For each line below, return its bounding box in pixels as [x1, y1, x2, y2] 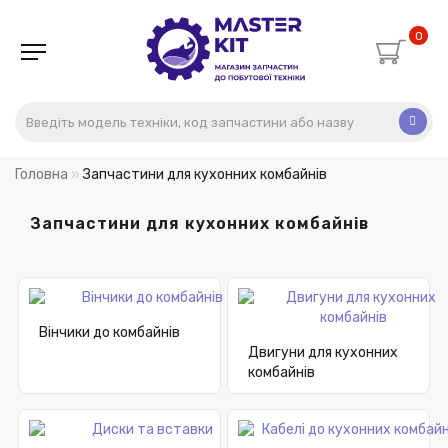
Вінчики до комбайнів [39, 324, 180, 342]
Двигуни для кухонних [248, 344, 398, 362]
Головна [15, 166, 68, 184]
